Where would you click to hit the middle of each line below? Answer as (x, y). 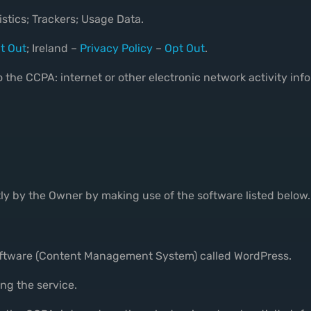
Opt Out (185, 49)
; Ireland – (53, 49)
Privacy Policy (116, 49)
